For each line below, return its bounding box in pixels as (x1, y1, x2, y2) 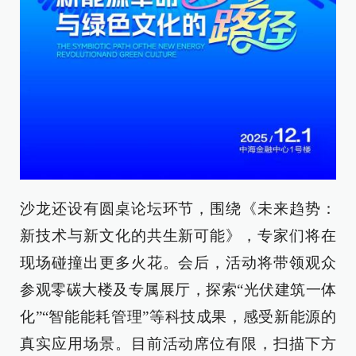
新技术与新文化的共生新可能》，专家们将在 (20, 227, 336, 245)
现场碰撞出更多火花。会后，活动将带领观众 (20, 254, 336, 272)
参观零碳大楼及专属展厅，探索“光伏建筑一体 (20, 281, 336, 299)
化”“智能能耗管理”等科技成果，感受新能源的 (20, 308, 336, 326)
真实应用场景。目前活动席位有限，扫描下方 (20, 335, 336, 353)
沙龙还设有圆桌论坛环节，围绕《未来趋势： (20, 200, 336, 218)
